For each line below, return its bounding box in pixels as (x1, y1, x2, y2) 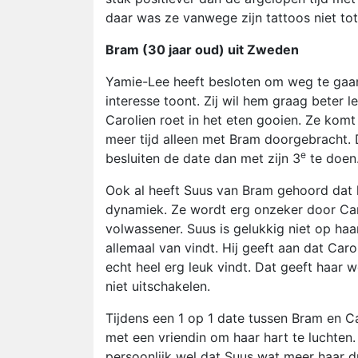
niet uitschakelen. (105, 278, 210, 294)
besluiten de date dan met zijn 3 (105, 150, 300, 166)
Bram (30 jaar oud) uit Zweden (105, 42, 299, 58)
